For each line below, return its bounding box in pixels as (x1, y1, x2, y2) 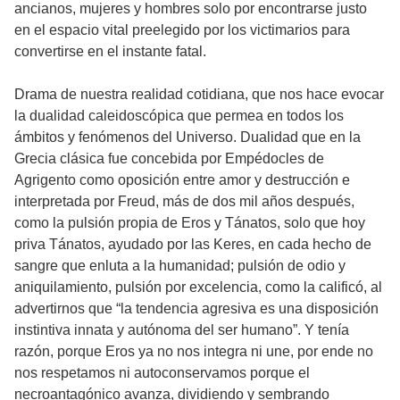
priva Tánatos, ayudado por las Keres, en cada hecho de (14, 237, 371, 253)
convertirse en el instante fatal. (14, 44, 206, 60)
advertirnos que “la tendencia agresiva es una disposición (14, 301, 379, 317)
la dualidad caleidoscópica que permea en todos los (14, 108, 344, 124)
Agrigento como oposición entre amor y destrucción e (14, 172, 350, 188)
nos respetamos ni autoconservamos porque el (14, 365, 310, 381)
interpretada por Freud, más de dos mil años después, (14, 194, 354, 210)
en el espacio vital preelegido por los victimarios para (14, 22, 350, 38)
